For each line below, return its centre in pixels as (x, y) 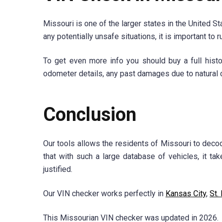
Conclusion (90, 114)
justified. (58, 169)
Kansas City (186, 194)
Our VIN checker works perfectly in (104, 194)
